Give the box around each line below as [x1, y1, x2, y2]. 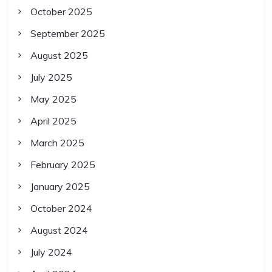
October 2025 [30, 5, 92, 18]
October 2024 [30, 202, 92, 215]
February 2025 [30, 158, 95, 171]
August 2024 [30, 224, 88, 237]
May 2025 [30, 93, 76, 106]
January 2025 [30, 180, 90, 193]
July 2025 [30, 71, 72, 84]
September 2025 [30, 27, 105, 40]
